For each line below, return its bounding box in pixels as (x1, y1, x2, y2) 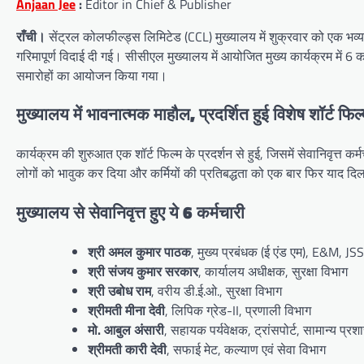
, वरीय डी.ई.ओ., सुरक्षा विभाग (151, 280, 282, 301)
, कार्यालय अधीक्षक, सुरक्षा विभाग (198, 261, 348, 281)
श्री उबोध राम (88, 280, 151, 301)
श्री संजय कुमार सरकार (88, 261, 198, 281)
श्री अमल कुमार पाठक (88, 241, 191, 262)
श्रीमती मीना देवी (88, 300, 165, 320)
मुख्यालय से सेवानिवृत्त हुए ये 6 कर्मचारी (16, 199, 245, 226)
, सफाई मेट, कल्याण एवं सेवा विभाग (167, 339, 326, 359)
